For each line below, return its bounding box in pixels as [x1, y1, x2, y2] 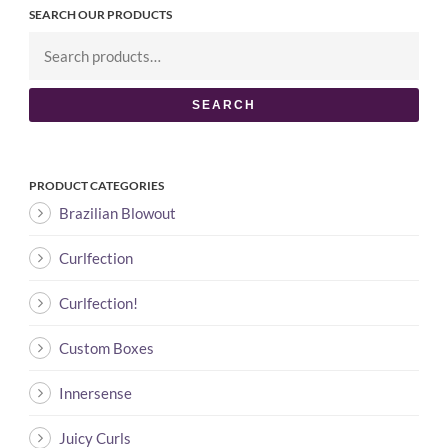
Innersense [59, 383, 132, 402]
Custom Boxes [59, 338, 154, 357]
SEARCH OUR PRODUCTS [29, 6, 172, 22]
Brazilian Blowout [59, 203, 176, 222]
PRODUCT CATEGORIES [29, 177, 164, 193]
